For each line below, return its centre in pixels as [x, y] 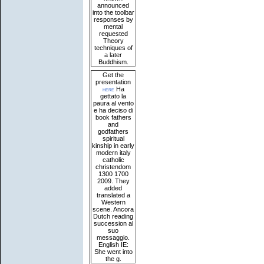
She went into [113, 252]
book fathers [113, 118]
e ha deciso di [113, 110]
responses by [113, 20]
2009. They [113, 181]
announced [113, 6]
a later [113, 55]
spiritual [113, 139]
